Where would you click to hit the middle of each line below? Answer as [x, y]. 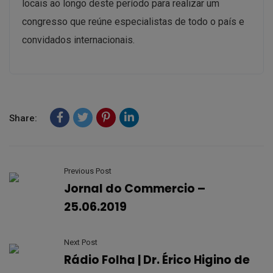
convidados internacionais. [78, 40]
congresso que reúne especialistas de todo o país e [133, 21]
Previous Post [88, 171]
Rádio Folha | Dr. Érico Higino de [157, 260]
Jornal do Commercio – [135, 188]
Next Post [81, 242]
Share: [23, 118]
